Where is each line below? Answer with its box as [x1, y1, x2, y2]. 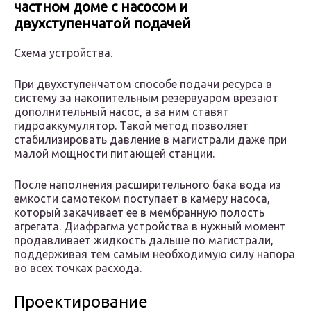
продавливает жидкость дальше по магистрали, [14, 234, 274, 247]
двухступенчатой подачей [14, 15, 191, 32]
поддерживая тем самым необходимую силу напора [14, 248, 295, 261]
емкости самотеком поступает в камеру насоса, [14, 192, 270, 205]
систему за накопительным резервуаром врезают [14, 92, 278, 105]
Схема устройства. [14, 47, 112, 60]
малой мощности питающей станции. [14, 147, 215, 160]
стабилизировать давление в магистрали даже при [14, 133, 287, 146]
